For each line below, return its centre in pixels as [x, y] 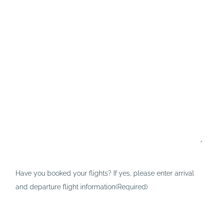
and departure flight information [65, 187]
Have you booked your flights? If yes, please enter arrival [105, 173]
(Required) [132, 187]
